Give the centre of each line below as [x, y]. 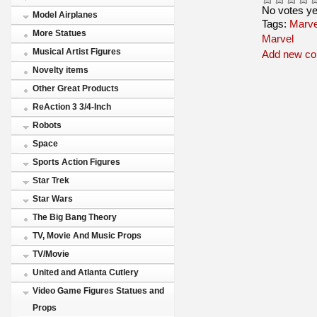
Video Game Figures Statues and [98, 291]
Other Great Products [76, 88]
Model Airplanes [65, 15]
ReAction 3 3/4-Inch [72, 107]
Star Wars [53, 199]
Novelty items [60, 70]
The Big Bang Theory [75, 217]
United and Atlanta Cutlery [86, 272]
